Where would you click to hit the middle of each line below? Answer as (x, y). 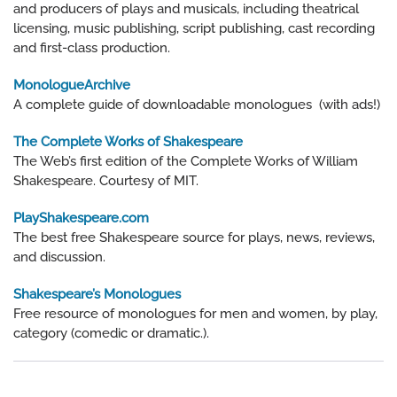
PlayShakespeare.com (81, 218)
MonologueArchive (72, 86)
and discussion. (61, 257)
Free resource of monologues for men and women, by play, (195, 314)
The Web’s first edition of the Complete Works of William (186, 162)
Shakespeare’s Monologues (97, 295)
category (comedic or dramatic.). (111, 334)
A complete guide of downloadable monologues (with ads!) (197, 105)
